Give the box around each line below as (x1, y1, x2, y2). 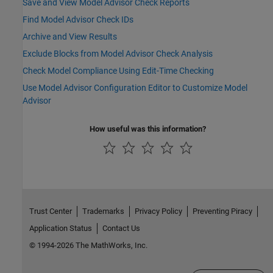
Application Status (29, 224, 92, 233)
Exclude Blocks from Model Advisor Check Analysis (23, 48, 213, 58)
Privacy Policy (134, 207, 182, 216)
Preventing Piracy (192, 207, 252, 216)
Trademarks (82, 207, 124, 216)
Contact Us (102, 224, 140, 233)
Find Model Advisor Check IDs (23, 14, 133, 24)
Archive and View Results (23, 31, 117, 41)
